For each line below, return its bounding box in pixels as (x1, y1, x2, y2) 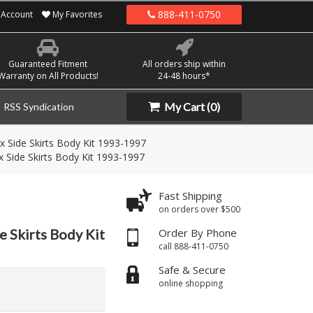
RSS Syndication (3, 101, 74, 112)
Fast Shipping (159, 189, 222, 203)
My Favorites (50, 8, 102, 20)
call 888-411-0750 (159, 240, 228, 252)
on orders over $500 (159, 203, 240, 215)
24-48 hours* (158, 70, 210, 82)
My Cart (162, 100, 207, 113)
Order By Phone (159, 226, 237, 240)
